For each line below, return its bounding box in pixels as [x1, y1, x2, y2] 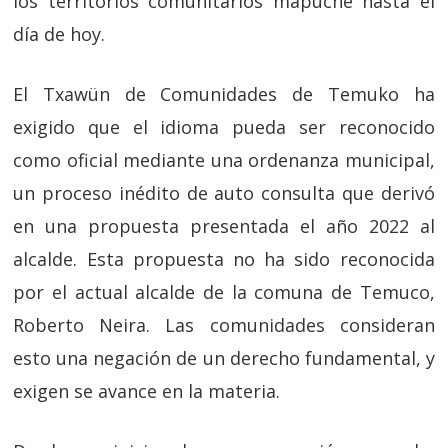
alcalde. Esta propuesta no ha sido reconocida [13, 246, 435, 271]
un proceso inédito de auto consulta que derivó [13, 180, 435, 205]
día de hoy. [13, 21, 106, 46]
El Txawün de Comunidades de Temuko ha [13, 81, 435, 106]
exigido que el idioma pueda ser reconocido [13, 114, 435, 139]
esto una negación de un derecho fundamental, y [13, 345, 435, 370]
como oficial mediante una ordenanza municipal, [13, 147, 435, 172]
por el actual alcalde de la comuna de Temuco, [13, 279, 435, 304]
